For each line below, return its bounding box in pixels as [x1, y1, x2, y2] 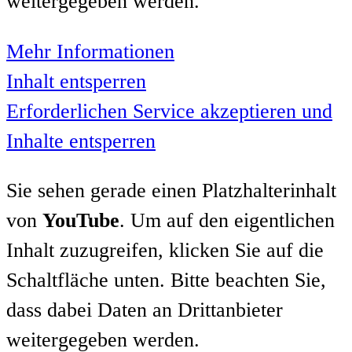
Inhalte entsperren [6, 129, 156, 152]
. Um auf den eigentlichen [119, 209, 335, 233]
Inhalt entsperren [6, 69, 146, 93]
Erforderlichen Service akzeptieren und [6, 99, 332, 123]
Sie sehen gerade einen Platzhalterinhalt [6, 179, 336, 203]
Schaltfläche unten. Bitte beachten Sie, [6, 269, 326, 292]
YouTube [42, 209, 119, 233]
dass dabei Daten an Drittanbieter [6, 299, 283, 322]
